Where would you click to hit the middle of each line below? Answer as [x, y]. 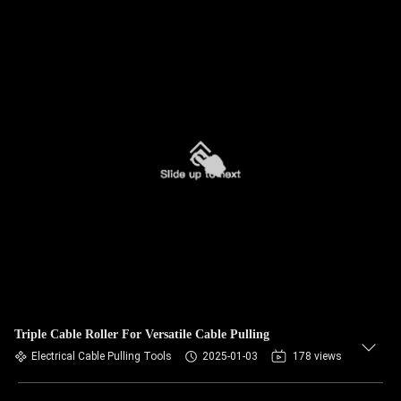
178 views [317, 356]
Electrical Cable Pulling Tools [102, 356]
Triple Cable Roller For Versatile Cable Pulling [142, 334]
